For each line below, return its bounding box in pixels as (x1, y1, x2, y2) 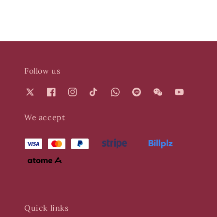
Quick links (24, 203, 69, 213)
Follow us (24, 65, 61, 76)
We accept (24, 112, 65, 123)
